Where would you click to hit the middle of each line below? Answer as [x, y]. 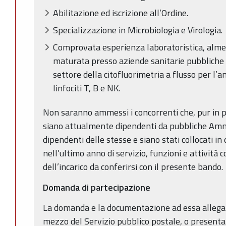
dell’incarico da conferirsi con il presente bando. [133, 167]
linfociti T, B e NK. [87, 88]
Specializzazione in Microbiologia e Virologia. [138, 30]
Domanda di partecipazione [97, 187]
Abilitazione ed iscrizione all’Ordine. [121, 13]
